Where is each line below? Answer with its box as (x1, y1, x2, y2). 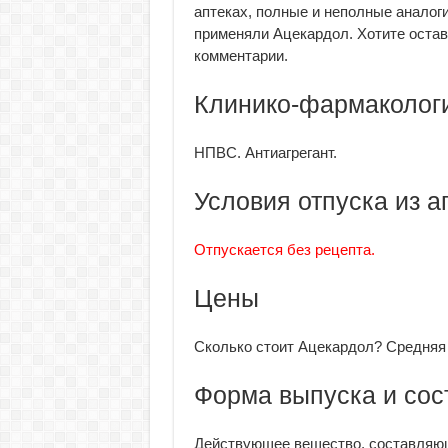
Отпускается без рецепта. (193, 241, 375, 258)
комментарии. (193, 47, 288, 64)
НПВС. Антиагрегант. (193, 144, 337, 161)
